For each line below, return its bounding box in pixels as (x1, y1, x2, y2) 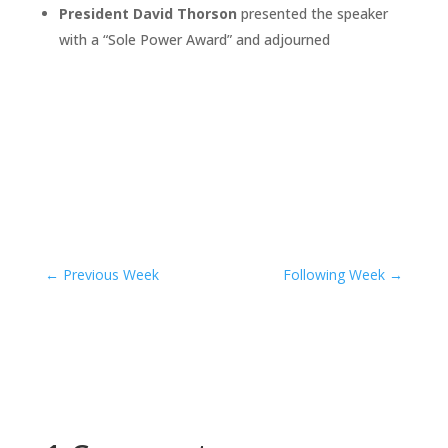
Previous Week (62, 264, 159, 284)
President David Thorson (58, 3, 237, 23)
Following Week (283, 264, 386, 284)
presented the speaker (236, 3, 388, 23)
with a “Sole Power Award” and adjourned (58, 29, 330, 49)
